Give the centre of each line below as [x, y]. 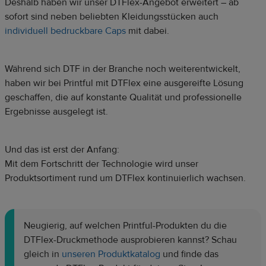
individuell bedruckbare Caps [65, 31]
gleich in [43, 254]
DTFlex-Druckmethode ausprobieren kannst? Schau [130, 240]
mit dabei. [148, 31]
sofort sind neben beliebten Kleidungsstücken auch [112, 17]
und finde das [189, 254]
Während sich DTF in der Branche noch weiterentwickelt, [123, 69]
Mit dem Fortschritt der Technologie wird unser [102, 164]
